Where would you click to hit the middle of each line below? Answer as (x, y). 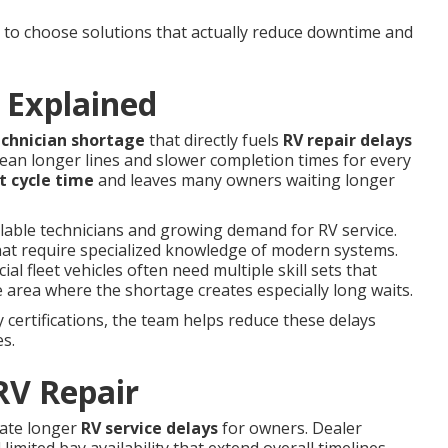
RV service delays (149, 428)
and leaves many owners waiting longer (244, 180)
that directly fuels (214, 140)
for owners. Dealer (290, 428)
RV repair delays (347, 140)
